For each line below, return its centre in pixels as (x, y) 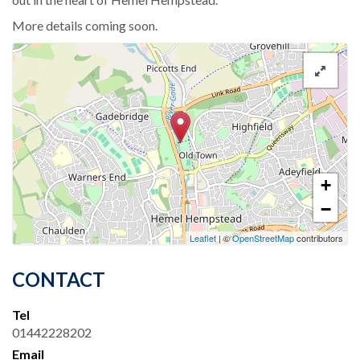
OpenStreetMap (263, 238)
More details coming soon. (85, 25)
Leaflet (203, 238)
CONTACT (59, 279)
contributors (319, 238)
